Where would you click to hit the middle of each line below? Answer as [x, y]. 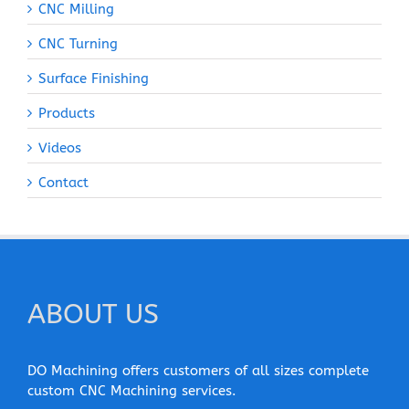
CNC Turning [78, 44]
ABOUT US [93, 315]
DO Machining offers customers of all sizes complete [198, 371]
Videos [60, 148]
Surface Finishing [94, 79]
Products [67, 114]
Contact [63, 183]
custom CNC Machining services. [132, 391]
